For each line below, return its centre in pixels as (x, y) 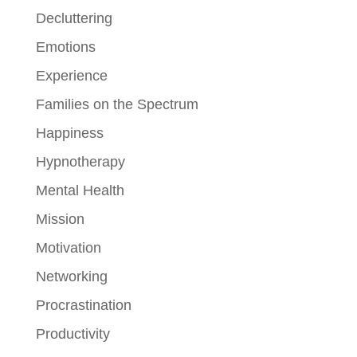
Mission (60, 219)
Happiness (69, 133)
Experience (71, 75)
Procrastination (83, 305)
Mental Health (80, 190)
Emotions (65, 47)
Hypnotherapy (80, 161)
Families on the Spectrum (117, 104)
